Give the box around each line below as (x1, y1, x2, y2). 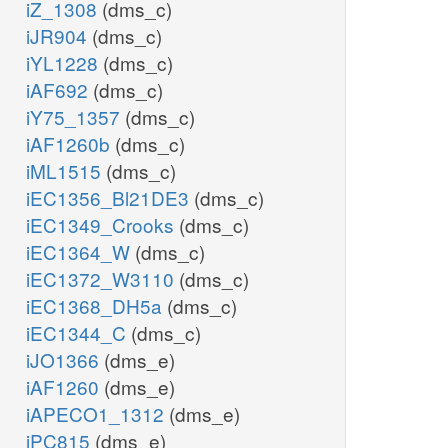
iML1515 (26, 157, 106, 185)
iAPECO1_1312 (26, 400, 169, 428)
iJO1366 (26, 346, 104, 374)
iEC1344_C (26, 319, 131, 347)
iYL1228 (26, 49, 103, 77)
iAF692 (26, 76, 93, 104)
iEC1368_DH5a (26, 292, 167, 320)
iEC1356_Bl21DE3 (26, 184, 194, 212)
